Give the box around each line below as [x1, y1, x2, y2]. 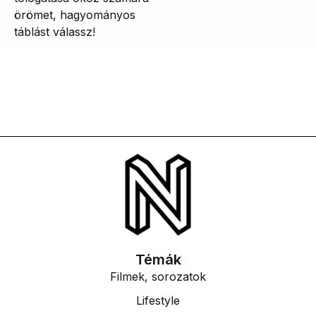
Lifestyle [136, 293, 180, 308]
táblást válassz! [14, 25, 95, 39]
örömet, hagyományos [14, 8, 135, 23]
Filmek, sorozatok [110, 269, 206, 284]
